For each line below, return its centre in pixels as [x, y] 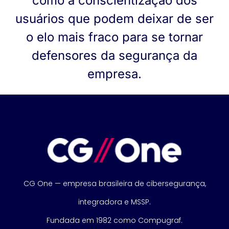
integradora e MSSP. [114, 202]
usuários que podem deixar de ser [114, 18]
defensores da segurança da [114, 55]
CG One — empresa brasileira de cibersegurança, [114, 184]
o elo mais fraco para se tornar [114, 37]
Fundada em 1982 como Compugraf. [114, 221]
